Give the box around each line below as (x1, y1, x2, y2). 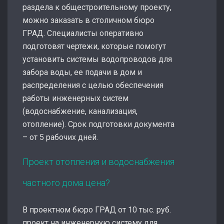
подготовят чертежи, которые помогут (22, 41, 166, 51)
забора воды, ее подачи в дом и (22, 67, 142, 77)
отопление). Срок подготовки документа (22, 119, 174, 129)
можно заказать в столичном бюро (22, 15, 154, 25)
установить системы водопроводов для (22, 54, 172, 64)
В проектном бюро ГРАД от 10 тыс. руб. (22, 204, 171, 214)
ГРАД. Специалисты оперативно (22, 28, 143, 38)
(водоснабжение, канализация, (22, 106, 137, 116)
